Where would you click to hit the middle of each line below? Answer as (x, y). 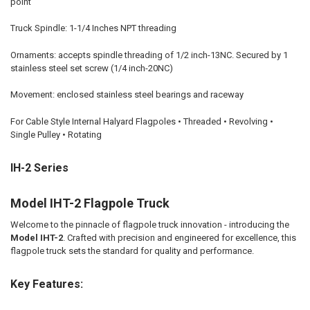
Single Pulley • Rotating (56, 134)
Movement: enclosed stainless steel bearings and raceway (127, 95)
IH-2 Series (39, 168)
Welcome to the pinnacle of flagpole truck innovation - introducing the (149, 224)
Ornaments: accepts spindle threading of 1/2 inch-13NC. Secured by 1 (149, 55)
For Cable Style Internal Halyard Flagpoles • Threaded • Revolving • (142, 121)
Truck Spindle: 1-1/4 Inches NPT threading (93, 28)
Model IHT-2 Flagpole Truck (90, 203)
